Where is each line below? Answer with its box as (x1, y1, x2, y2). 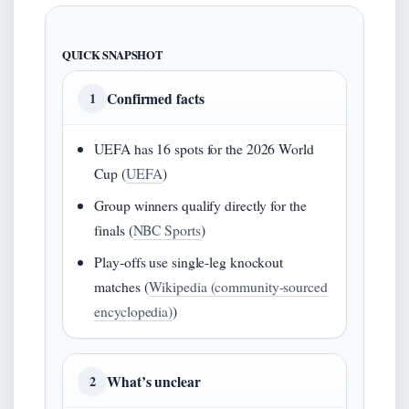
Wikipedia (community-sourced (148, 276, 328, 296)
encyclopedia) (94, 300, 173, 320)
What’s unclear (107, 370, 201, 392)
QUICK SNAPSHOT (62, 46, 163, 63)
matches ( (94, 276, 149, 296)
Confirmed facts (107, 87, 204, 109)
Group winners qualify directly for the (94, 194, 307, 215)
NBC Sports (132, 219, 201, 239)
